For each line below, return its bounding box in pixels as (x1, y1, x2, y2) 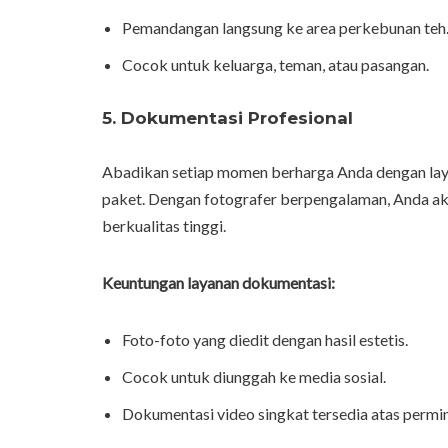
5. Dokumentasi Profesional (102, 108, 353, 129)
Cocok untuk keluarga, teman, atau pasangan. (122, 55, 429, 75)
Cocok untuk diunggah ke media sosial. (122, 367, 386, 387)
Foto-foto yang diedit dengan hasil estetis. (122, 330, 408, 350)
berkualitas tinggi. (102, 216, 226, 236)
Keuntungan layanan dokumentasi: (102, 273, 335, 293)
